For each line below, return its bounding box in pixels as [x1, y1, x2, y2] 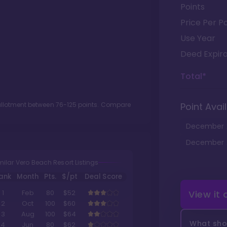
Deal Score [85, 172, 122, 182]
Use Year [180, 32, 215, 44]
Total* [180, 70, 206, 82]
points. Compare [77, 100, 131, 109]
